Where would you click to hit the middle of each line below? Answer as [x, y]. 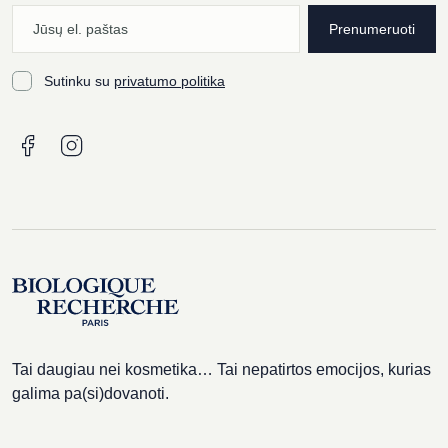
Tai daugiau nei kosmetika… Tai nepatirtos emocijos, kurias [221, 369]
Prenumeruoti [372, 28]
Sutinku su [79, 81]
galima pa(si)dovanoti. [90, 393]
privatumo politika [169, 81]
